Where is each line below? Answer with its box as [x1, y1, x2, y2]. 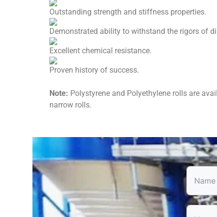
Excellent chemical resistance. [49, 46, 152, 55]
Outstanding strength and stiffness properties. [49, 7, 206, 16]
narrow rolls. [49, 100, 92, 109]
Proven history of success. [49, 65, 139, 75]
